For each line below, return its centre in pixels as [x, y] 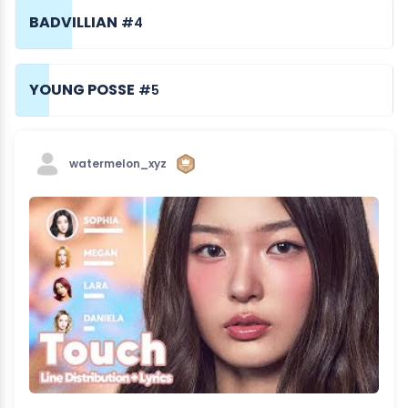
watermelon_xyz [118, 163]
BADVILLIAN [73, 22]
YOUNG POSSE [82, 90]
